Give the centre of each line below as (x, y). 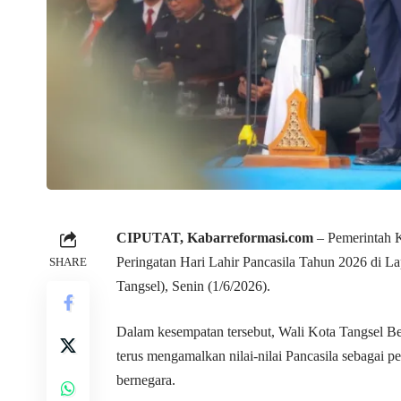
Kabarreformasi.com (250, 237)
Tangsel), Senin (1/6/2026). (193, 286)
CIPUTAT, (152, 237)
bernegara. (146, 380)
